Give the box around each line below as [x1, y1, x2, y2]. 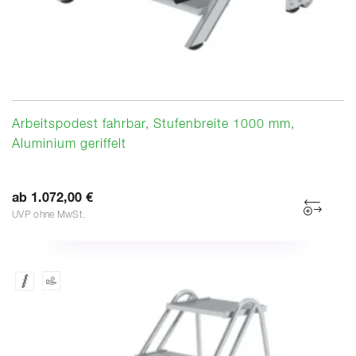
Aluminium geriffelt [12, 137, 126, 151]
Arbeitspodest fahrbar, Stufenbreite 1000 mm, [12, 118, 295, 131]
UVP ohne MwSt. [12, 210, 86, 220]
